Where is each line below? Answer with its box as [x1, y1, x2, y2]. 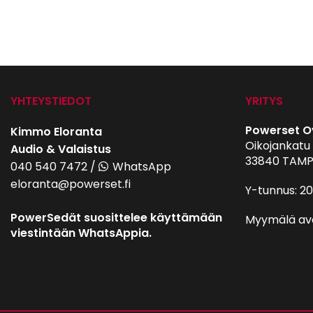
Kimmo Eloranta [10, 124, 102, 140]
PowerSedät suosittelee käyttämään [10, 210, 222, 226]
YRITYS [245, 93, 283, 109]
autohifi [245, 242, 312, 265]
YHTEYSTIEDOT [10, 93, 92, 109]
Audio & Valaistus [10, 141, 111, 157]
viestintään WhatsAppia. [10, 225, 152, 241]
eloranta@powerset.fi [10, 176, 131, 192]
